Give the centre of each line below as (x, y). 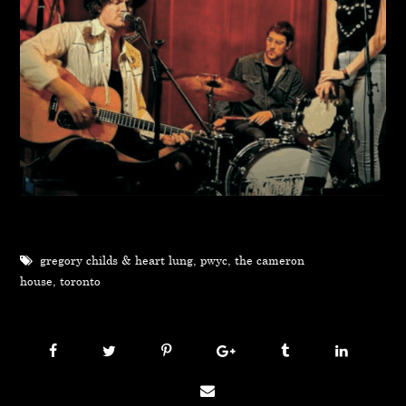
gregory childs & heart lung (117, 261)
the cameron (270, 261)
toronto (81, 281)
